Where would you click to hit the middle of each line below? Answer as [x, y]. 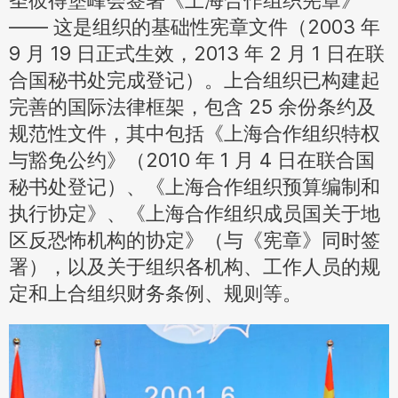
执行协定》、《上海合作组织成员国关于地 [195, 213]
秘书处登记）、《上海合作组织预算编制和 [195, 187]
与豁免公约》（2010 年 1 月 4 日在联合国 [192, 160]
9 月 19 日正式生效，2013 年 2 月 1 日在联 [197, 53]
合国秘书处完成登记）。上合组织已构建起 [195, 80]
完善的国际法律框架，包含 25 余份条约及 [192, 107]
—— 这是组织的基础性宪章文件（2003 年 [195, 27]
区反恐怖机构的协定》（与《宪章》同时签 [195, 240]
